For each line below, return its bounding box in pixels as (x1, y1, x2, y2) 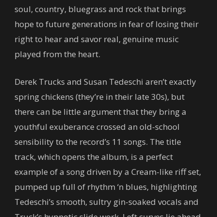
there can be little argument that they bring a (15, 106, 186, 117)
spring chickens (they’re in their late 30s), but (15, 91, 185, 102)
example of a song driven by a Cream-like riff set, (15, 166, 201, 177)
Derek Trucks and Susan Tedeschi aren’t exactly (15, 76, 196, 87)
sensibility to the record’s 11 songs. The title (15, 136, 181, 147)
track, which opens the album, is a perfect (15, 151, 173, 162)
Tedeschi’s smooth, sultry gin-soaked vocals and (15, 196, 199, 207)
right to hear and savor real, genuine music (15, 33, 179, 45)
